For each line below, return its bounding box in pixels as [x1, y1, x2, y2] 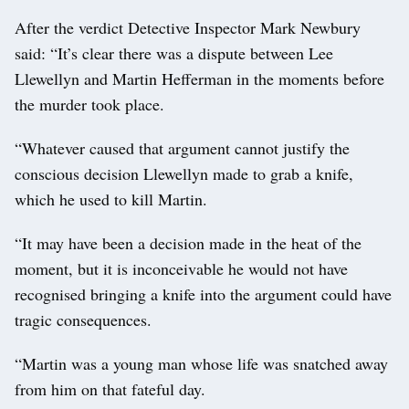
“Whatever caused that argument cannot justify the [15, 136, 350, 159]
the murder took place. [15, 92, 164, 115]
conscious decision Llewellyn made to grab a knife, [15, 162, 353, 184]
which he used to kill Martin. [15, 187, 207, 210]
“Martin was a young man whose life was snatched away [15, 351, 388, 374]
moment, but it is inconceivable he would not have [15, 257, 348, 279]
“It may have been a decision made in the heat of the [15, 231, 362, 254]
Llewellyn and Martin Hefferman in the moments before [15, 67, 384, 89]
